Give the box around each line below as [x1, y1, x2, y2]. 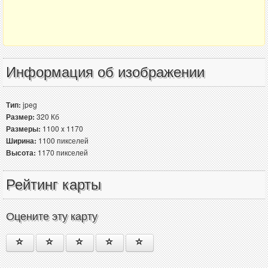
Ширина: [6, 135, 36, 147]
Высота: [6, 147, 36, 159]
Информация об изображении [6, 64, 205, 81]
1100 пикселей [36, 135, 89, 146]
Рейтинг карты [6, 176, 101, 193]
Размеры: [6, 123, 41, 135]
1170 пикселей [36, 147, 88, 158]
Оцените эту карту [6, 211, 98, 223]
